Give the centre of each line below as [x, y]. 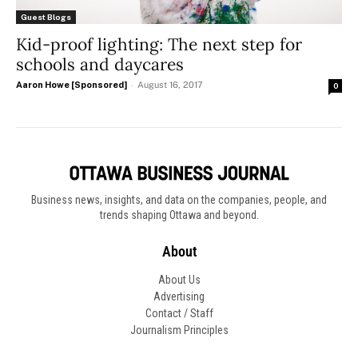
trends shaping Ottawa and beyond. [179, 215]
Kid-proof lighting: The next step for [159, 45]
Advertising [179, 296]
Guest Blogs [46, 17]
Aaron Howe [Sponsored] [72, 85]
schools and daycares [100, 65]
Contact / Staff [179, 313]
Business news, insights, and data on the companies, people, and [179, 199]
